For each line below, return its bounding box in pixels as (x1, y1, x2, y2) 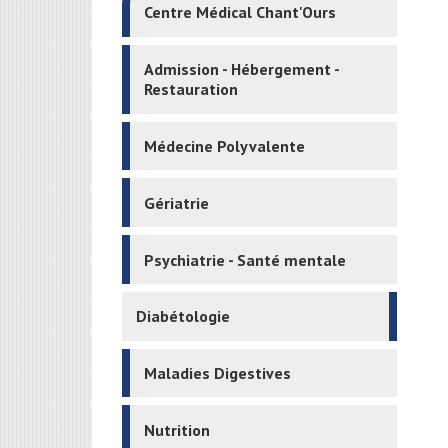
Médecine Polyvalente (144, 135, 306, 156)
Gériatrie (144, 192, 210, 213)
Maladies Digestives (144, 363, 292, 384)
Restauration (144, 79, 239, 100)
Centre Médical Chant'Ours (144, 2, 337, 23)
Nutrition (144, 419, 211, 440)
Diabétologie (136, 306, 231, 327)
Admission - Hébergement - (144, 59, 341, 80)
